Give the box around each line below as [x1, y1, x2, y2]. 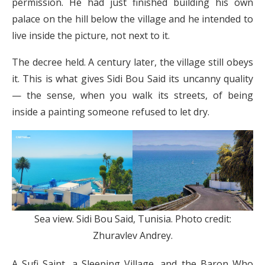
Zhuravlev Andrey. [92, 228, 173, 242]
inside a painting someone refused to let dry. [12, 105, 209, 118]
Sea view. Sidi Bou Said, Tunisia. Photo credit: [34, 212, 231, 225]
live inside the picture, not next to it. [12, 28, 170, 42]
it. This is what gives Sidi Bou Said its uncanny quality [12, 72, 253, 85]
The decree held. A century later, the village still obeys [12, 55, 253, 69]
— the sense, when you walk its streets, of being [12, 88, 253, 102]
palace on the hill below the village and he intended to [12, 12, 253, 25]
